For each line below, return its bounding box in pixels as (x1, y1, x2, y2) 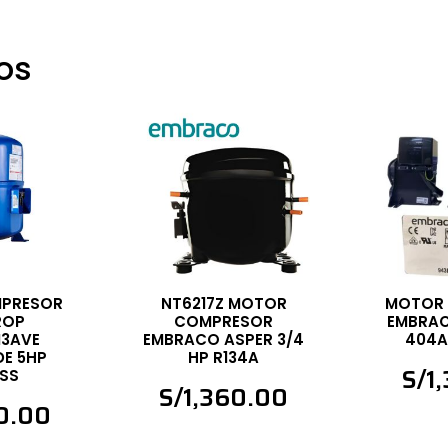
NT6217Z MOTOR (160, 293, 287, 315)
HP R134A (188, 347, 260, 369)
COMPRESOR (174, 311, 274, 333)
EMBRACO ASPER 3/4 (143, 329, 305, 351)
